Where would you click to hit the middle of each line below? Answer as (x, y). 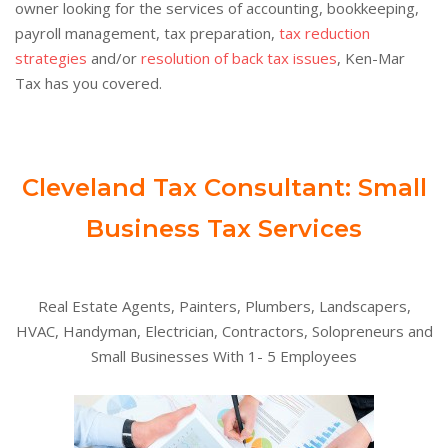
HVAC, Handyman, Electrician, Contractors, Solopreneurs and (224, 331)
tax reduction (324, 33)
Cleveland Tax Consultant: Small (224, 188)
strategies (51, 58)
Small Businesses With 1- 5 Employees (224, 356)
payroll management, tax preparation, (147, 33)
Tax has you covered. (88, 83)
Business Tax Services (224, 229)
